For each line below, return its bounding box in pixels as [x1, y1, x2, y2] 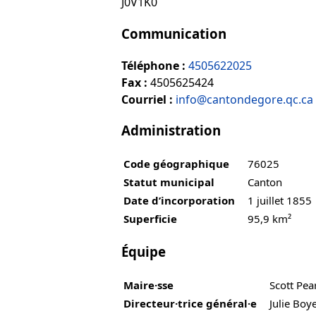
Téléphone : [121, 57, 186, 73]
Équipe [121, 242, 166, 260]
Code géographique [123, 157, 229, 171]
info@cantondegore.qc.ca [176, 91, 313, 107]
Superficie [123, 212, 177, 226]
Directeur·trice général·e [123, 296, 257, 310]
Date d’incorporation [123, 193, 235, 208]
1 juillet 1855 [248, 193, 312, 208]
